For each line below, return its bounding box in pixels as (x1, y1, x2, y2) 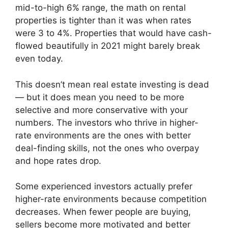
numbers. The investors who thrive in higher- (15, 117, 198, 128)
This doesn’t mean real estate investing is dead (15, 79, 209, 90)
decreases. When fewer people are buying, (15, 207, 191, 217)
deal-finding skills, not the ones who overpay (15, 142, 199, 153)
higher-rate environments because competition (15, 194, 207, 205)
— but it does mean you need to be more (15, 92, 184, 102)
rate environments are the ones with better (15, 130, 191, 140)
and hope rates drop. (15, 155, 101, 166)
